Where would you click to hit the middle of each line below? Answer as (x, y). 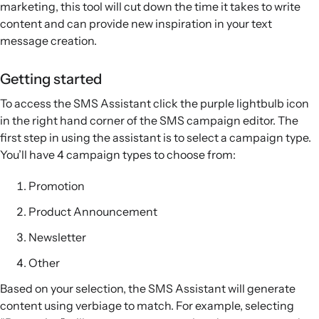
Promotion (57, 186)
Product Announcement (93, 212)
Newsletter (57, 237)
